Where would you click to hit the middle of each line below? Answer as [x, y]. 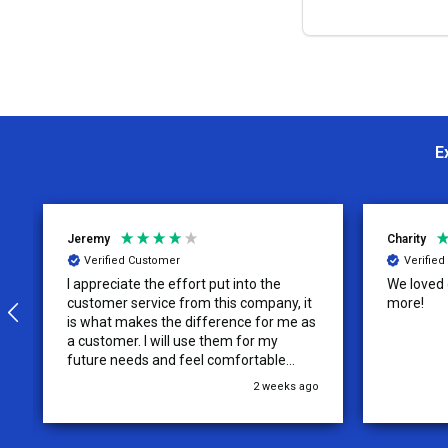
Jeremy [88, 238]
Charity [406, 238]
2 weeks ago [285, 386]
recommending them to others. [165, 378]
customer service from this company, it [189, 302]
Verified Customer [132, 261]
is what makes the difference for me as [191, 321]
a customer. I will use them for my [172, 340]
